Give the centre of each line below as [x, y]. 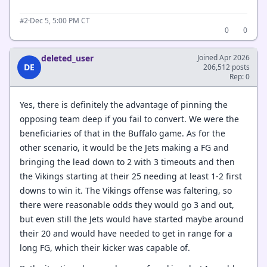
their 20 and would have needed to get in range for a [126, 233]
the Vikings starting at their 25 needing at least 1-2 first [131, 176]
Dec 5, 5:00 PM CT [60, 20]
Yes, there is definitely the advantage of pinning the [124, 105]
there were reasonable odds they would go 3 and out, [127, 205]
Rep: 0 [240, 76]
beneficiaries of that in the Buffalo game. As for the [122, 133]
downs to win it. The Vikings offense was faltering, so [126, 190]
